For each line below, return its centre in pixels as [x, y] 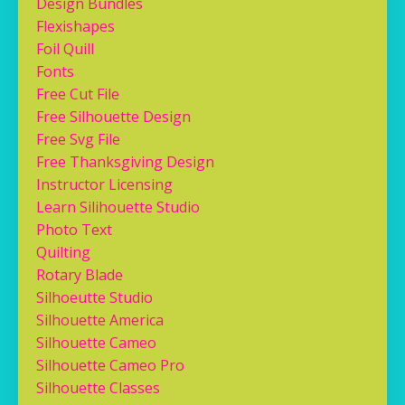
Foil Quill [65, 49]
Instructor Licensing [104, 185]
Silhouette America [100, 320]
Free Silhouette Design [113, 117]
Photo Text [74, 230]
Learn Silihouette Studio [118, 207]
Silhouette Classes [98, 388]
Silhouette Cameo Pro [110, 366]
